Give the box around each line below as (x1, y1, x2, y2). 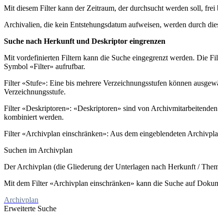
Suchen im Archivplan (4, 145, 73, 154)
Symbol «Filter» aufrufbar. (4, 62, 85, 71)
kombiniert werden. (4, 112, 64, 121)
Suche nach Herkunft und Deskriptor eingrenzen (4, 36, 165, 45)
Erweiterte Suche (4, 204, 56, 213)
